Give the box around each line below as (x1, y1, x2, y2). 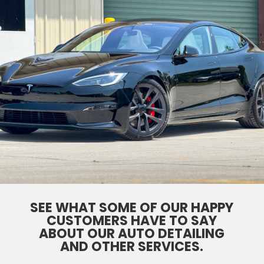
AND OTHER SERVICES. (60, 237, 204, 256)
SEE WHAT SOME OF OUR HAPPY (30, 198, 234, 217)
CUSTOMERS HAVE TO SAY (47, 211, 217, 230)
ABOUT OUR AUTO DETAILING (39, 224, 225, 243)
